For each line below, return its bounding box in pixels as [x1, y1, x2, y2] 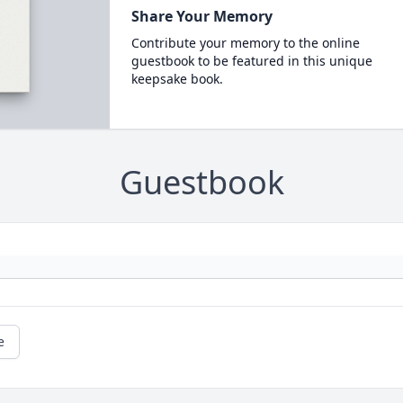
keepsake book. [130, 70, 223, 87]
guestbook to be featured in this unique [130, 52, 372, 69]
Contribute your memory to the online [130, 34, 360, 51]
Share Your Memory [130, 6, 273, 26]
